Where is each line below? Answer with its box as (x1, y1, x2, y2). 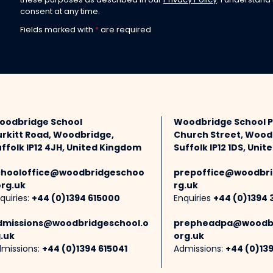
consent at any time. (20, 8, 100, 16)
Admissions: (174, 245, 225, 255)
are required (99, 26, 151, 35)
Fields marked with (20, 26, 95, 35)
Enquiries (174, 194, 213, 204)
